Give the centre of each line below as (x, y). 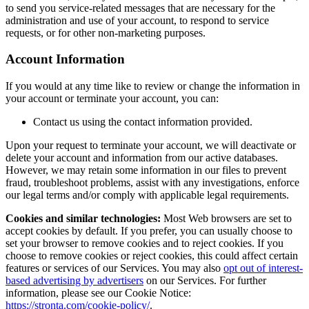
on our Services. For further (205, 281)
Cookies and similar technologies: (83, 219)
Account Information (65, 59)
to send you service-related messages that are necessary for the (140, 8)
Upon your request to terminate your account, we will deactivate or (151, 146)
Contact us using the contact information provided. (143, 122)
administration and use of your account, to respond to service (137, 20)
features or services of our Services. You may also (114, 268)
